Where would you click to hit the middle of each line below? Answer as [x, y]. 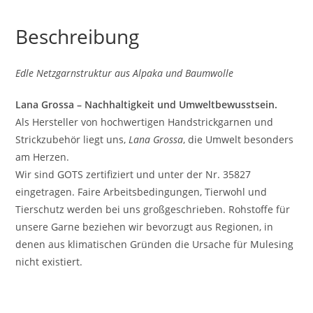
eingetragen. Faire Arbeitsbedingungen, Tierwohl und [141, 191]
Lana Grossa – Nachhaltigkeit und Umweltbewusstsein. [147, 104]
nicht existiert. [49, 261]
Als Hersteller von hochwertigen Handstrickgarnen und [145, 122]
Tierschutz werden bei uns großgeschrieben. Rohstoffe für [153, 209]
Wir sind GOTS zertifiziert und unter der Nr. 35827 [133, 174]
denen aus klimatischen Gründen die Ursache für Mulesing [155, 244]
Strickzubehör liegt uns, [72, 139]
